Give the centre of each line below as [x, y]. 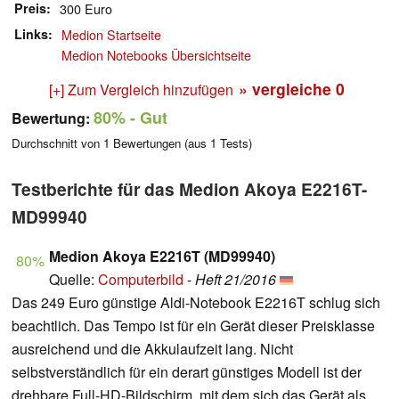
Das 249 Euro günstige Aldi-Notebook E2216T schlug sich [196, 303]
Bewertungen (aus [160, 143]
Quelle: [73, 280]
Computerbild [141, 280]
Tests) [234, 143]
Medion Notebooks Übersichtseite [156, 55]
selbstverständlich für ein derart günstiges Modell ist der [187, 372]
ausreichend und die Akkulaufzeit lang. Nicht [152, 349]
